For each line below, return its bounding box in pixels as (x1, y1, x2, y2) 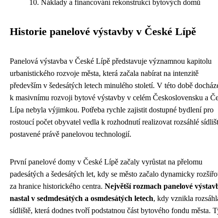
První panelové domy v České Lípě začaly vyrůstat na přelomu (10, 158, 202, 166)
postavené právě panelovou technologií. (10, 130, 131, 138)
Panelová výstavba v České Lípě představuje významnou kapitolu (10, 57, 212, 65)
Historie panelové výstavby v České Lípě (10, 26, 196, 37)
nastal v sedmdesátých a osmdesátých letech (10, 194, 153, 202)
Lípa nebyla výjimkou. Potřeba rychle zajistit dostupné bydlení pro (10, 106, 214, 114)
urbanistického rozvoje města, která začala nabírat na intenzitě (10, 69, 199, 77)
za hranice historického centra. (10, 182, 105, 190)
